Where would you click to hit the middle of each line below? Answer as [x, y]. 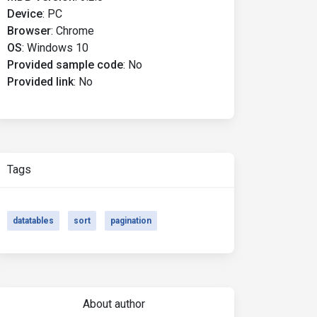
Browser [29, 31]
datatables [33, 221]
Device [25, 14]
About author [114, 304]
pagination [131, 221]
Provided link [40, 82]
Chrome [75, 31]
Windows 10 [58, 48]
